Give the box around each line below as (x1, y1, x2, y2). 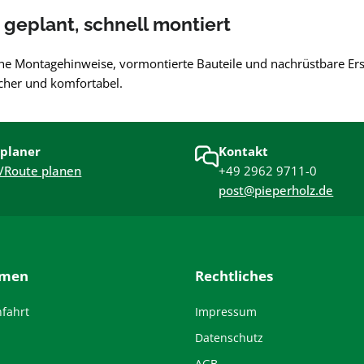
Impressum (195, 304, 257, 320)
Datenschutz (195, 330, 263, 346)
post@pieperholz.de (219, 182, 334, 199)
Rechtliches (195, 266, 273, 286)
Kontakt (219, 143, 269, 160)
